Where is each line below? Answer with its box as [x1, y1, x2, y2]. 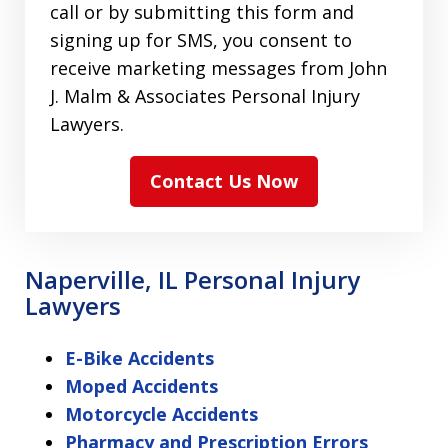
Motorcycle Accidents [65, 402, 258, 427]
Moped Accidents [65, 374, 218, 399]
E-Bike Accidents [65, 346, 214, 371]
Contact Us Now [150, 169, 298, 194]
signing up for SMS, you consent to [50, 28, 352, 53]
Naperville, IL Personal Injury [25, 263, 360, 297]
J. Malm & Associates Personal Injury [50, 84, 360, 109]
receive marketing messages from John [50, 56, 387, 81]
